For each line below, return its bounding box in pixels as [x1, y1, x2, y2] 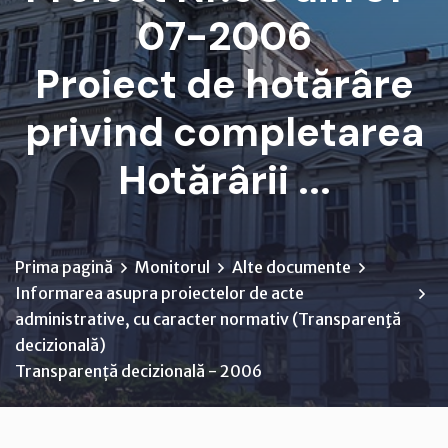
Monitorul [135, 257, 210, 277]
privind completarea [24, 106, 424, 158]
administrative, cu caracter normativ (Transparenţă [15, 309, 401, 329]
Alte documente [232, 257, 351, 277]
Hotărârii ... [117, 154, 331, 206]
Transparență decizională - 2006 [15, 361, 262, 381]
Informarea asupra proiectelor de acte [15, 283, 304, 303]
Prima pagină [15, 257, 113, 277]
